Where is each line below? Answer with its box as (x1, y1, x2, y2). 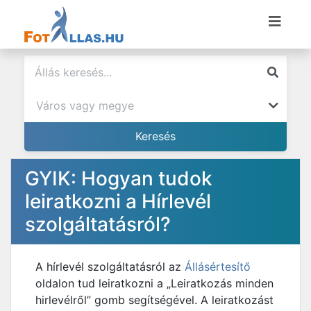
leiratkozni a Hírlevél (25, 190, 211, 213)
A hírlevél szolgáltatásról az (35, 260, 185, 274)
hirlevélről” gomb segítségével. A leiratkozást (35, 293, 274, 307)
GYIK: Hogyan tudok (25, 167, 212, 190)
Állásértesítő (185, 260, 251, 274)
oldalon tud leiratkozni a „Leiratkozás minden (35, 276, 274, 290)
